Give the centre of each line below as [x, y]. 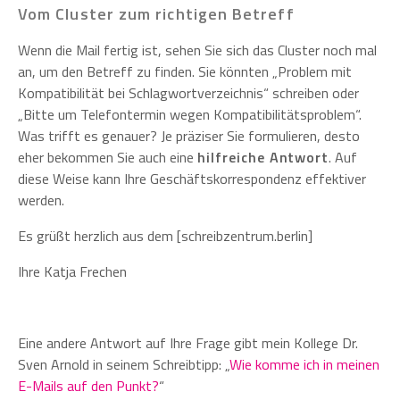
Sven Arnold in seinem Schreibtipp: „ [124, 365]
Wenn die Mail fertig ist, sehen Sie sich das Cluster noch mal [197, 50]
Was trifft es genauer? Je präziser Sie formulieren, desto [189, 136]
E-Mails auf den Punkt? [88, 386]
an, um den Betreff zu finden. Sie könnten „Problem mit [185, 72]
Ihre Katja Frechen [72, 272]
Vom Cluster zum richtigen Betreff [156, 14]
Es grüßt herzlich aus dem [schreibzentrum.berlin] [165, 236]
